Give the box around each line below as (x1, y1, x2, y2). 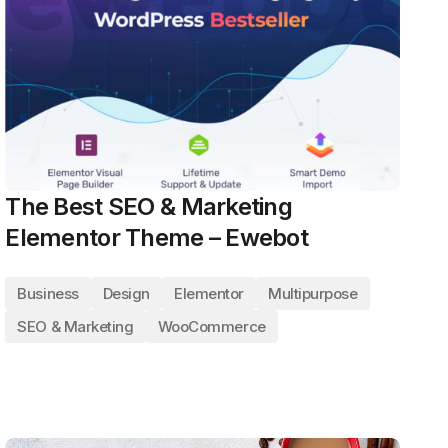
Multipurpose (267, 284, 358, 303)
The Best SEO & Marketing (5, 192, 293, 221)
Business (17, 284, 79, 303)
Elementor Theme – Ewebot (5, 223, 309, 252)
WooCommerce (157, 317, 266, 336)
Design (102, 284, 151, 303)
